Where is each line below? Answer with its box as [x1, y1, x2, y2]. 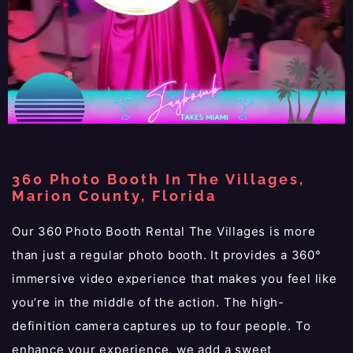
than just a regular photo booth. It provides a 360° [12, 247, 321, 262]
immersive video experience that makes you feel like [12, 270, 337, 286]
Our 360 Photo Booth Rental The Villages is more [12, 223, 316, 239]
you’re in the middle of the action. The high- [12, 294, 284, 310]
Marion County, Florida [12, 187, 217, 204]
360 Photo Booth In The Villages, [12, 170, 305, 188]
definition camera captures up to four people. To [12, 318, 311, 333]
